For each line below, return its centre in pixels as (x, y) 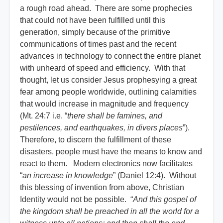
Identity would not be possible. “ (76, 200)
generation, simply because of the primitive (95, 32)
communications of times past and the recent (98, 44)
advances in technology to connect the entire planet (110, 56)
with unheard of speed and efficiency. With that (103, 68)
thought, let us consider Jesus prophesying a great (108, 80)
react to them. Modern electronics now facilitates (106, 164)
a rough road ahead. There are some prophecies (106, 8)
